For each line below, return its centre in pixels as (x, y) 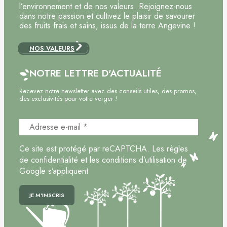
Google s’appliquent (54, 171)
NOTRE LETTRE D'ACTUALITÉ (96, 73)
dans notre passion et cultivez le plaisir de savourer (107, 16)
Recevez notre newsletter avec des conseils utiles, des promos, (108, 91)
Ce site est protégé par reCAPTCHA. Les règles (104, 149)
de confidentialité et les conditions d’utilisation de (103, 160)
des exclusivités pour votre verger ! (68, 99)
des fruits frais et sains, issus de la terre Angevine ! (107, 26)
